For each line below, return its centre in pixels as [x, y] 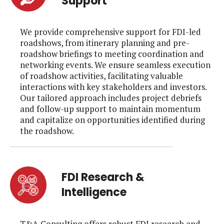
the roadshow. [47, 131]
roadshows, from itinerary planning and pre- [105, 43]
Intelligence [94, 192]
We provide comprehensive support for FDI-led [110, 32]
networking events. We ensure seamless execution [115, 65]
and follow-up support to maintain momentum [110, 109]
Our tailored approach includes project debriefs [111, 98]
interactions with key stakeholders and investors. [113, 87]
